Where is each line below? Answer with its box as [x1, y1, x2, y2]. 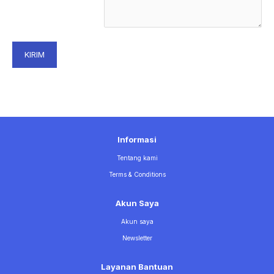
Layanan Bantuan [101, 262, 173, 272]
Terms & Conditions [108, 171, 166, 178]
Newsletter [122, 234, 152, 242]
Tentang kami [116, 154, 158, 161]
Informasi [117, 135, 157, 144]
